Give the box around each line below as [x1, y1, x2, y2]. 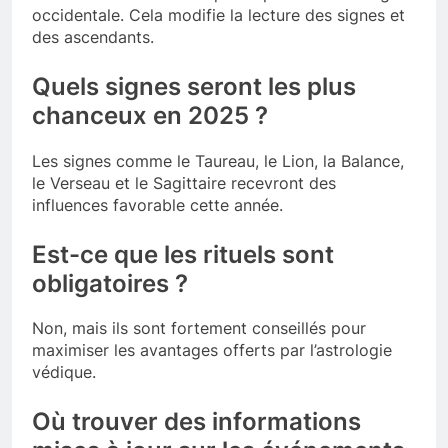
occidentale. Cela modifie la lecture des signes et [32, 4, 405, 25]
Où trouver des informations [32, 407, 361, 437]
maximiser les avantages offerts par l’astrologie [32, 340, 392, 361]
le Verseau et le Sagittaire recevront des [32, 172, 336, 193]
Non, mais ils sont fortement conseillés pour [32, 318, 366, 339]
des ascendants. [32, 26, 154, 47]
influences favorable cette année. [32, 194, 283, 215]
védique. [32, 362, 96, 383]
